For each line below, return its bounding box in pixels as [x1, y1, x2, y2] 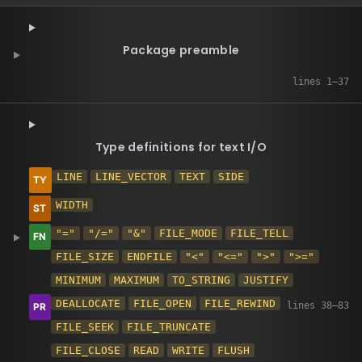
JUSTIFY [242, 274, 288, 286]
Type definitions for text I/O [95, 139, 267, 155]
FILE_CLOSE [55, 344, 120, 356]
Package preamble [122, 42, 240, 58]
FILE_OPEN [133, 297, 192, 309]
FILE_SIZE [55, 250, 114, 263]
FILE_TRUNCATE [126, 321, 211, 333]
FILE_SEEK [55, 321, 114, 333]
